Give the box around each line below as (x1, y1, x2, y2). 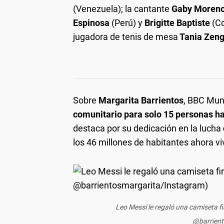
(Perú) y (111, 17, 144, 28)
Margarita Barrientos (98, 95, 183, 105)
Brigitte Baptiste (144, 17, 210, 28)
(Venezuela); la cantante (73, 3, 169, 14)
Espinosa (73, 17, 111, 28)
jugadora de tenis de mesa (73, 31, 178, 42)
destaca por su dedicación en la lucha (73, 123, 223, 133)
